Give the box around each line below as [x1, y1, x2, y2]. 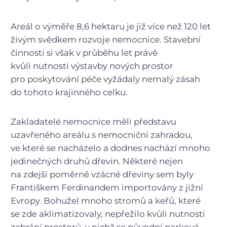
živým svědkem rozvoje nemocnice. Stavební [11, 34, 201, 45]
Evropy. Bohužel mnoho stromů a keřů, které [11, 195, 201, 206]
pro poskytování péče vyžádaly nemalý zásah [11, 73, 200, 84]
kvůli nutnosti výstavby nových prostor [11, 60, 173, 71]
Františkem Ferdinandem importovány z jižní [11, 182, 203, 193]
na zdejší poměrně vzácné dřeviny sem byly [11, 169, 194, 179]
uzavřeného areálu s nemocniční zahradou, [11, 129, 193, 140]
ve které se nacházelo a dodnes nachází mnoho [11, 142, 210, 153]
